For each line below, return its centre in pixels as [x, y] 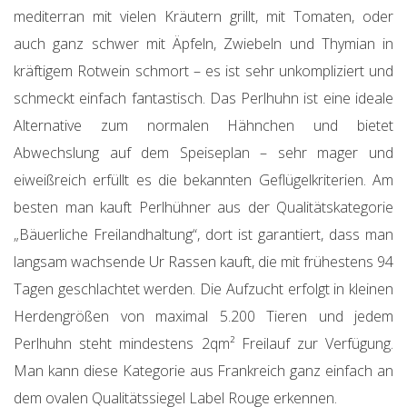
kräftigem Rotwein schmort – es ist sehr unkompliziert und [203, 71]
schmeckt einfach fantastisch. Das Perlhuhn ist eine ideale [203, 99]
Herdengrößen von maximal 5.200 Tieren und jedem [203, 317]
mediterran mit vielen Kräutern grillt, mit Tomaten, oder [203, 17]
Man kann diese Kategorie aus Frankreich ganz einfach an [203, 371]
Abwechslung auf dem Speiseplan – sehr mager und [203, 153]
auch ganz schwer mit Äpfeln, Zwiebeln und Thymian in [203, 44]
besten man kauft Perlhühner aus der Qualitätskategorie [203, 208]
